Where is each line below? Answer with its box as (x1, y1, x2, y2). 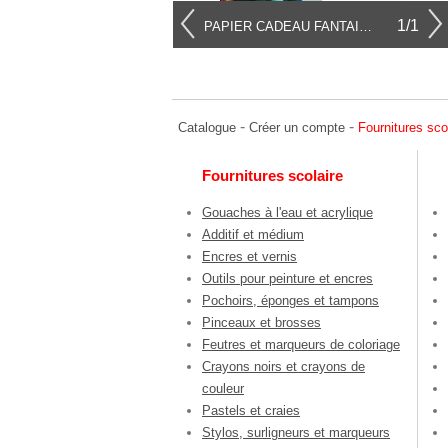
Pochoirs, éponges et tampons (202, 293, 379, 309)
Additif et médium (202, 227, 304, 243)
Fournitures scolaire (202, 167, 343, 185)
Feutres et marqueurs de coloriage (202, 337, 400, 353)
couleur (202, 381, 244, 397)
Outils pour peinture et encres (202, 271, 373, 287)
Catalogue (178, 120, 236, 135)
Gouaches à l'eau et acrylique (202, 205, 373, 221)
